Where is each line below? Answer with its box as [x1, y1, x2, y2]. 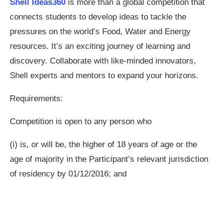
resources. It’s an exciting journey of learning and [10, 41, 190, 51]
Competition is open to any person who [10, 116, 152, 126]
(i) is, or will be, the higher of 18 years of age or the [10, 139, 197, 149]
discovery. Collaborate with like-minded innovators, [10, 56, 196, 66]
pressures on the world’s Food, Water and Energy [10, 26, 191, 36]
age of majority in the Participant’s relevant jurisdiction [10, 154, 208, 164]
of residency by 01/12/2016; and [10, 169, 127, 178]
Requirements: [10, 93, 63, 103]
